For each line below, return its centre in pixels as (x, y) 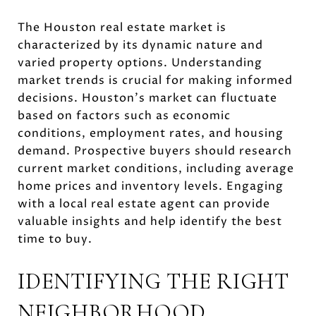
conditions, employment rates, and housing (151, 133)
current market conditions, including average (156, 168)
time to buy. (55, 239)
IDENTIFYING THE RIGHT (153, 281)
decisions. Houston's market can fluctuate (147, 98)
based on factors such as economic (124, 115)
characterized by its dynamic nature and (140, 45)
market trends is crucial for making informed (155, 80)
